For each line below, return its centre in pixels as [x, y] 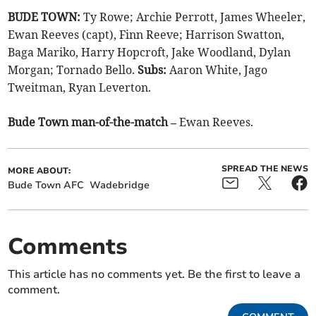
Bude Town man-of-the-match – [92, 122]
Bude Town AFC [46, 186]
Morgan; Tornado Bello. [73, 70]
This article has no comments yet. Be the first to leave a [154, 275]
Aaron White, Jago [219, 70]
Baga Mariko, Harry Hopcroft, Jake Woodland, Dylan [150, 53]
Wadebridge [120, 186]
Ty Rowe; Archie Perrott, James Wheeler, [195, 17]
